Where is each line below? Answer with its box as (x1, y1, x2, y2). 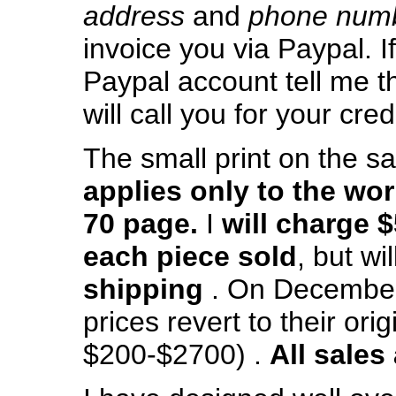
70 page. (82, 208, 198, 240)
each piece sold (82, 240, 297, 273)
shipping (82, 273, 203, 306)
